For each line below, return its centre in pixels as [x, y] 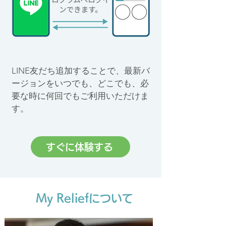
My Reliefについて [84, 199]
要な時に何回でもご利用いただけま [80, 96]
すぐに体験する [79, 147]
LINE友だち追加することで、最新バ [81, 71]
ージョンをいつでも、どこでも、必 [80, 83]
